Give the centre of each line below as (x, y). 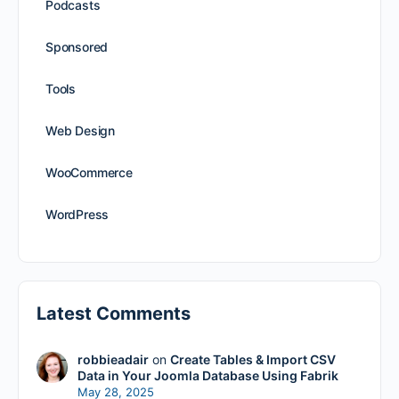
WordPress (77, 214)
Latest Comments (114, 313)
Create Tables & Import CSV (252, 359)
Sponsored (77, 47)
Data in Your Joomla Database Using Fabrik (208, 375)
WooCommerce (89, 172)
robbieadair (113, 359)
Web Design (80, 130)
